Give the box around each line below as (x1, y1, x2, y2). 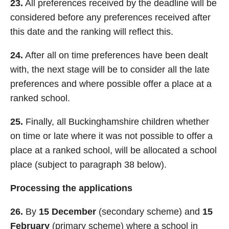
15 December (39, 207, 96, 217)
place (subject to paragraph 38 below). (10, 159, 167, 170)
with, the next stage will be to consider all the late (10, 64, 210, 75)
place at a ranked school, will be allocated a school (10, 145, 217, 155)
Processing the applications (10, 183, 132, 193)
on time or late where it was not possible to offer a (10, 131, 213, 141)
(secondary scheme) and (96, 207, 202, 217)
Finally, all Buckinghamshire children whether (23, 117, 209, 127)
